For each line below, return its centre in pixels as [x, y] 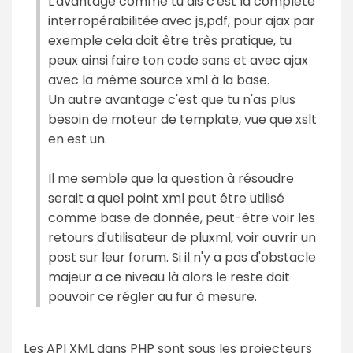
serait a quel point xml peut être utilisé [166, 198]
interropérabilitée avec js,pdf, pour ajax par [182, 20]
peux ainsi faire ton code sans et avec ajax [178, 60]
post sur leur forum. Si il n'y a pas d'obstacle [182, 257]
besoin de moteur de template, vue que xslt [182, 119]
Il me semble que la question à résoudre [171, 178]
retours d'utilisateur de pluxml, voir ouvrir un [182, 237]
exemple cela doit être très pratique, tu [170, 40]
